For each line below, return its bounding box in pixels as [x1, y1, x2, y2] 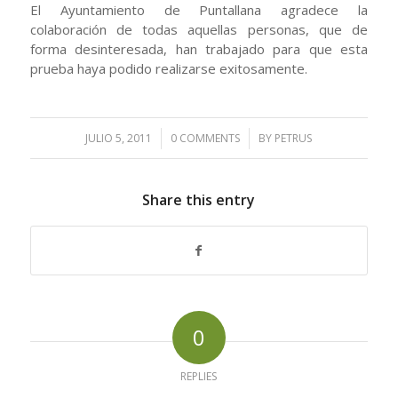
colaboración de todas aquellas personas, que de [29, 20, 369, 38]
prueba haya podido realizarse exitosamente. [29, 59, 307, 77]
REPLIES [180, 369, 218, 385]
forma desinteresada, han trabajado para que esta [29, 39, 369, 58]
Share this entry [142, 190, 256, 211]
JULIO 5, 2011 [85, 131, 153, 147]
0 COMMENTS [171, 131, 241, 147]
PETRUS [275, 131, 313, 147]
